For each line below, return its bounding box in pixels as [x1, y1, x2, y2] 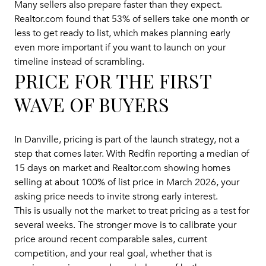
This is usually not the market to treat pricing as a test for [14, 204, 249, 217]
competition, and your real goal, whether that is [14, 247, 212, 259]
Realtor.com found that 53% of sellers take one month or [14, 13, 249, 26]
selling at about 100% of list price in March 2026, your [14, 176, 239, 188]
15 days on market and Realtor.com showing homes [14, 161, 230, 174]
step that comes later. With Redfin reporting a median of [14, 147, 249, 160]
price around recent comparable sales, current [14, 233, 207, 245]
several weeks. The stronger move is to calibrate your [14, 218, 236, 231]
